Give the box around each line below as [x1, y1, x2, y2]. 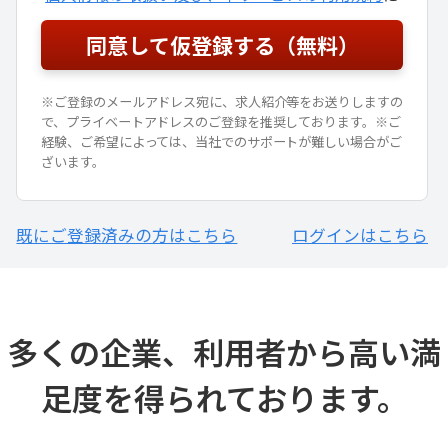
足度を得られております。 [40, 374, 408, 420]
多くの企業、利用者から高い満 [7, 328, 441, 374]
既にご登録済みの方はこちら [16, 222, 238, 247]
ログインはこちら [292, 222, 428, 247]
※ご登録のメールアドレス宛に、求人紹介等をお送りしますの [41, 91, 403, 111]
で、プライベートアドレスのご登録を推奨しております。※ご [41, 111, 401, 131]
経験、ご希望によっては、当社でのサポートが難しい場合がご [41, 131, 402, 151]
